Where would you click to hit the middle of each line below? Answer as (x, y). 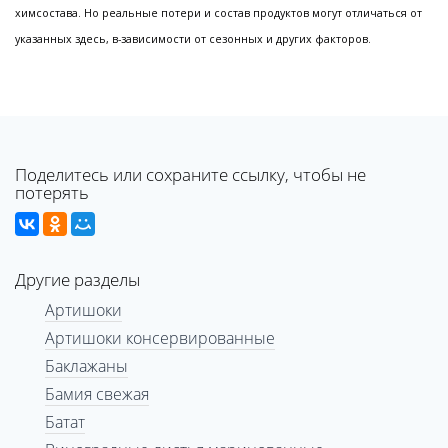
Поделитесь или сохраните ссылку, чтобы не (190, 174)
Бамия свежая (97, 393)
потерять (52, 192)
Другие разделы (77, 279)
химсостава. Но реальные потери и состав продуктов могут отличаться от (218, 12)
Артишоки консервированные (160, 337)
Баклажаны (86, 365)
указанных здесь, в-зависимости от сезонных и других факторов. (193, 38)
